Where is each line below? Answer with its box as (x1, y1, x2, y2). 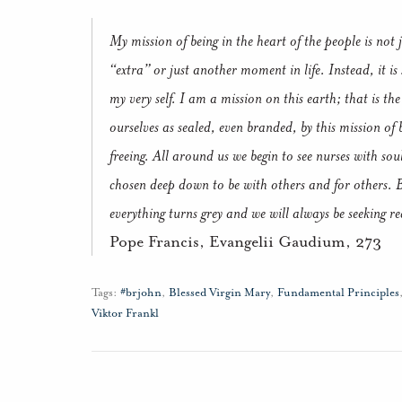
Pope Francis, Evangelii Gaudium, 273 (109, 232, 381, 252)
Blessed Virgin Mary (169, 285, 270, 301)
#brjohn (120, 285, 162, 301)
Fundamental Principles (277, 285, 399, 301)
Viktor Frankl (92, 306, 159, 321)
